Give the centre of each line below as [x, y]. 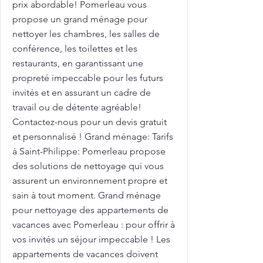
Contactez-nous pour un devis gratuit [90, 122]
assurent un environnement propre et [90, 181]
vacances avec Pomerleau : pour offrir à [94, 225]
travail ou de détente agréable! [77, 107]
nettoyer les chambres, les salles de [86, 34]
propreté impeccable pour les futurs [88, 78]
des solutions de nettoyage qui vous [88, 166]
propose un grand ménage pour [80, 19]
